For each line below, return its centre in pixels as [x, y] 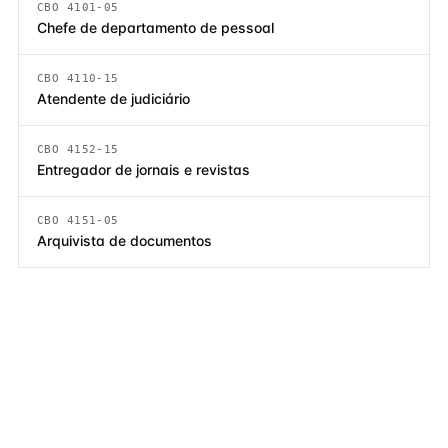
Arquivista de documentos [124, 240]
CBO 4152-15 [78, 149]
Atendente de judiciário [113, 98]
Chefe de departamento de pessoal [155, 27]
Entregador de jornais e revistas [143, 169]
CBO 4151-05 [78, 220]
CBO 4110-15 [78, 78]
